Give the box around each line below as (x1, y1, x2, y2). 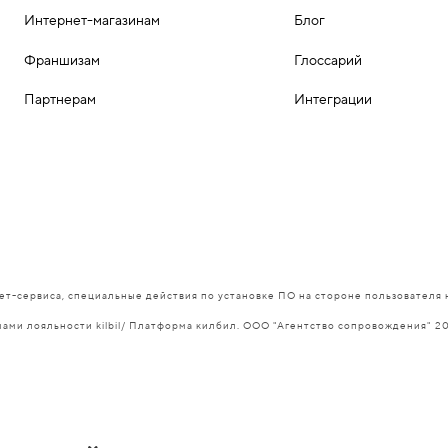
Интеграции (294, 90, 372, 107)
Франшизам (24, 51, 100, 68)
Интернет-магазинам (24, 12, 160, 29)
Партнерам (24, 90, 96, 107)
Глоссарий (294, 51, 362, 68)
